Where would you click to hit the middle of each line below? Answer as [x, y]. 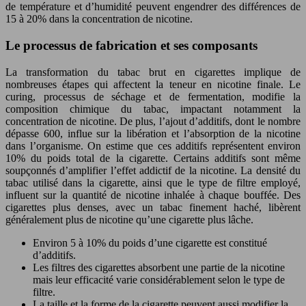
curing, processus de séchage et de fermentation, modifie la [153, 96]
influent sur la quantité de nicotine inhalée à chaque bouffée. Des [153, 195]
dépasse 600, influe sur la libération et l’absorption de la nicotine [153, 133]
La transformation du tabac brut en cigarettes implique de [153, 72]
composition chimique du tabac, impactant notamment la [153, 109]
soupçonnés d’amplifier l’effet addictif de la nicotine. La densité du [153, 170]
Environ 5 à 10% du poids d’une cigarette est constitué [150, 242]
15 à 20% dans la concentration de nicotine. [99, 19]
